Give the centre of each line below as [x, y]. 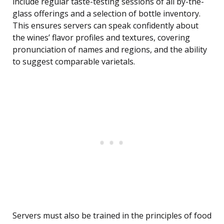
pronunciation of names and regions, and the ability [110, 50]
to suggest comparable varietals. [74, 62]
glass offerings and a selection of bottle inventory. [106, 14]
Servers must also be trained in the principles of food [112, 216]
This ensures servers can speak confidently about [105, 26]
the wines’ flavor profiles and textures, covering [101, 38]
